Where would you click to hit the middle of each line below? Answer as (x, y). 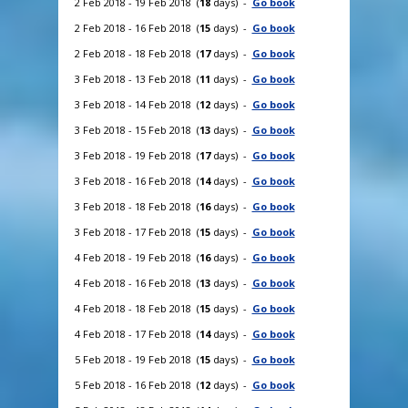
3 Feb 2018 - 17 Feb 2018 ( (137, 231)
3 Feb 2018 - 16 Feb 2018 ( (137, 180)
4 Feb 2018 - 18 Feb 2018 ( (137, 308)
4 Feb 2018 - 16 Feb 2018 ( (137, 282)
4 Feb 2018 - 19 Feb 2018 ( (137, 257)
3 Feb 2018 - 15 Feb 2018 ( (137, 129)
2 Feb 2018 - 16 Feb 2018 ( (137, 27)
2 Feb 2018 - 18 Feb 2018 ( (137, 53)
